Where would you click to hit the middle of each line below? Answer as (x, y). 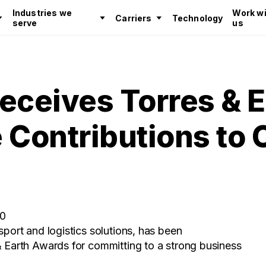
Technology (197, 18)
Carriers (134, 18)
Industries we (42, 13)
